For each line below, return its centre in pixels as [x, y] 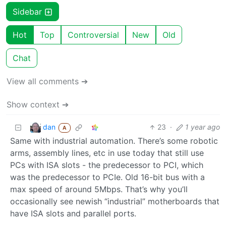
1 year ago [203, 127]
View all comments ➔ [47, 81]
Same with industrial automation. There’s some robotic [114, 141]
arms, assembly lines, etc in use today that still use [107, 153]
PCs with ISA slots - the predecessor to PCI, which [107, 165]
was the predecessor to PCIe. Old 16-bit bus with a [107, 177]
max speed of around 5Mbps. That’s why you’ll [99, 189]
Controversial [93, 35]
